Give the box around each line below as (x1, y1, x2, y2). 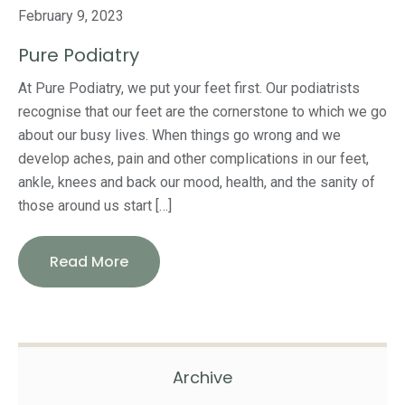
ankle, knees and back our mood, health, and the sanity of (18, 174, 375, 192)
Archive (173, 366, 232, 390)
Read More (50, 251, 128, 273)
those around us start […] (18, 197, 172, 215)
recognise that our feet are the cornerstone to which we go (18, 103, 387, 121)
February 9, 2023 (18, 7, 124, 25)
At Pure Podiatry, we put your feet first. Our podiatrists (18, 80, 360, 98)
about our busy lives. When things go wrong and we (18, 127, 341, 145)
